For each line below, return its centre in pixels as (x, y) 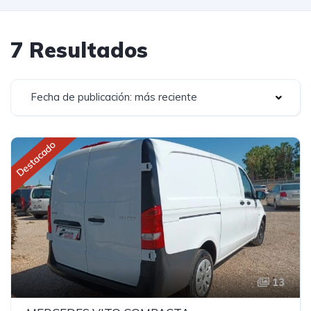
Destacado (36, 159)
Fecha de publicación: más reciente (114, 97)
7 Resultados (79, 50)
